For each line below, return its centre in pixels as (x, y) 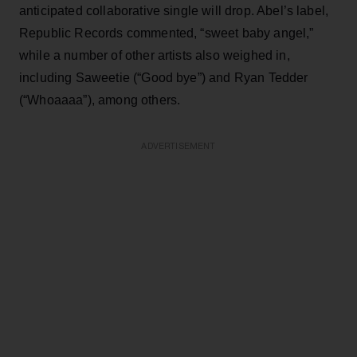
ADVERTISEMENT (178, 146)
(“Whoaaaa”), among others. (100, 100)
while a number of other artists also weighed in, (155, 55)
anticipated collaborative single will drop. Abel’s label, (174, 10)
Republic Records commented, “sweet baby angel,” (167, 33)
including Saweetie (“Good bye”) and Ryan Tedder (164, 77)
